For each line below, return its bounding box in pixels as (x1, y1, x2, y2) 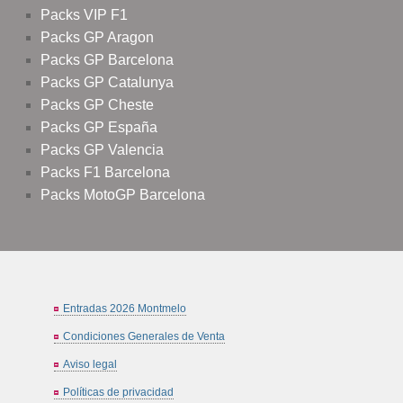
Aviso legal (63, 357, 117, 371)
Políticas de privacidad (63, 385, 174, 399)
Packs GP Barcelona (40, 51, 174, 67)
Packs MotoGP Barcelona (40, 186, 205, 202)
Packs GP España (40, 119, 157, 135)
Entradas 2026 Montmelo (63, 301, 186, 315)
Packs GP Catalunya (40, 74, 174, 90)
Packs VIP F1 (40, 6, 128, 22)
